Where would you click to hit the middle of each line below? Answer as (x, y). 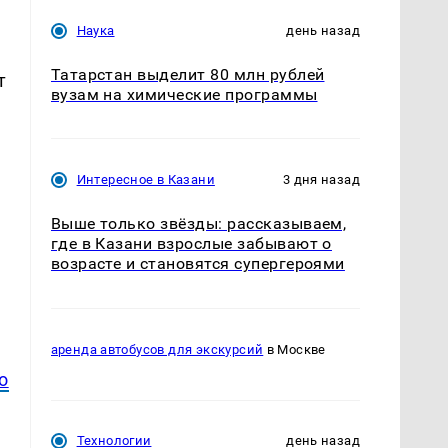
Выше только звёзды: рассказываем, (198, 224)
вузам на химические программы (184, 95)
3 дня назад (321, 180)
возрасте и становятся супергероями (197, 264)
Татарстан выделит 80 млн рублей (187, 75)
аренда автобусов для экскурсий (157, 349)
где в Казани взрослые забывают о (191, 244)
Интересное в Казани (145, 180)
